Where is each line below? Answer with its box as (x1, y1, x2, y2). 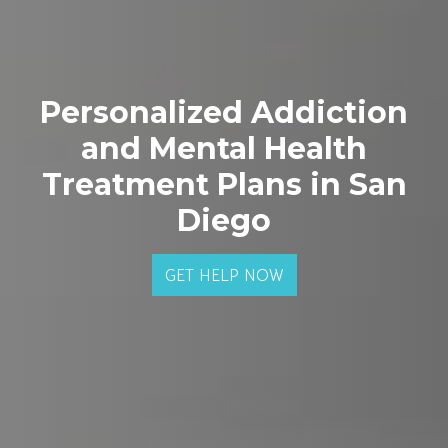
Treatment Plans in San (41, 166, 407, 203)
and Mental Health (81, 130, 367, 167)
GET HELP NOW (164, 263, 284, 287)
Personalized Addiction (40, 94, 408, 131)
